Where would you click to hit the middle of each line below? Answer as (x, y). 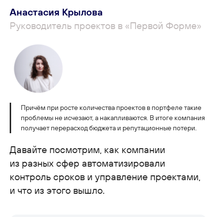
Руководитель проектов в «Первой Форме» (106, 25)
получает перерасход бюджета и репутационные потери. (109, 128)
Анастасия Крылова (56, 12)
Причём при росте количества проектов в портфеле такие (111, 108)
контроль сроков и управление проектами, (105, 177)
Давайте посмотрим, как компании (87, 150)
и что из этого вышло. (57, 190)
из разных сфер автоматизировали (87, 163)
